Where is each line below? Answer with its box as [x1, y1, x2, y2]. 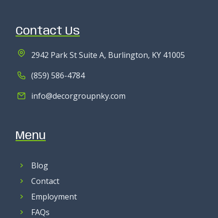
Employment [31, 191, 77, 202]
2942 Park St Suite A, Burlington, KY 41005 [31, 49, 185, 60]
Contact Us [16, 25, 80, 37]
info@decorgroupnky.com [31, 90, 126, 101]
